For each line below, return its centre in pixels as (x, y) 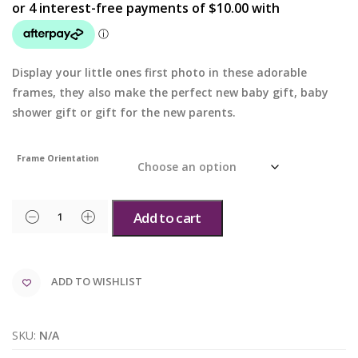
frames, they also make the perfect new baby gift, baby (170, 92)
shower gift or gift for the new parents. (124, 112)
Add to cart (167, 218)
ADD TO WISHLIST (97, 282)
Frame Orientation (58, 158)
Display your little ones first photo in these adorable (159, 72)
